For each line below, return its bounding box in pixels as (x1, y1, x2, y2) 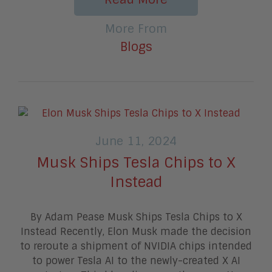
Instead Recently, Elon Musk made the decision (21, 225, 251, 238)
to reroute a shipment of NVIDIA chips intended (20, 239, 252, 253)
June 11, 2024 (95, 133, 177, 149)
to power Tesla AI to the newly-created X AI (32, 254, 240, 267)
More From (105, 21, 167, 36)
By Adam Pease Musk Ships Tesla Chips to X (30, 210, 242, 223)
